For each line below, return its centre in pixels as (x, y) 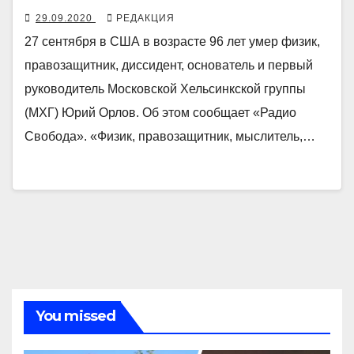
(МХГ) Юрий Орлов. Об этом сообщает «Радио (160, 112)
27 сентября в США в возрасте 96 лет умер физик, (172, 41)
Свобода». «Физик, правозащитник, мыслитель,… (170, 136)
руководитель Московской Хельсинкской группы (165, 88)
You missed (75, 316)
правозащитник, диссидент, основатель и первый (169, 65)
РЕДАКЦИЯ (145, 18)
